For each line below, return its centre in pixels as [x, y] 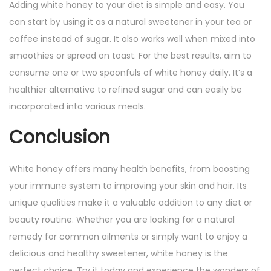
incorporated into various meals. [77, 107]
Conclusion [60, 138]
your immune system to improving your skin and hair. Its [128, 186]
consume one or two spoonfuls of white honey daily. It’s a [131, 73]
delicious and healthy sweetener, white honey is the [119, 254]
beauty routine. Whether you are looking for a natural [122, 220]
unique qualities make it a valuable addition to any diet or [131, 203]
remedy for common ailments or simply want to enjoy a [128, 237]
